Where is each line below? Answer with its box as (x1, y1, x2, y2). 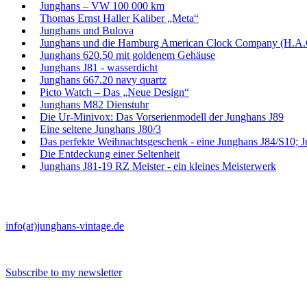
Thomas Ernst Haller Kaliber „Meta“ (40, 12, 199, 24)
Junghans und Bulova (40, 24, 134, 36)
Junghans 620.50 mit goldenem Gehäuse (40, 49, 215, 61)
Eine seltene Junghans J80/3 (40, 123, 161, 135)
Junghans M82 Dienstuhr (40, 98, 149, 110)
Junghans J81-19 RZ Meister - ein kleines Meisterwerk (40, 160, 276, 172)
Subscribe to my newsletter (5, 267, 122, 279)
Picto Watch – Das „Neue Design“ (40, 86, 189, 98)
